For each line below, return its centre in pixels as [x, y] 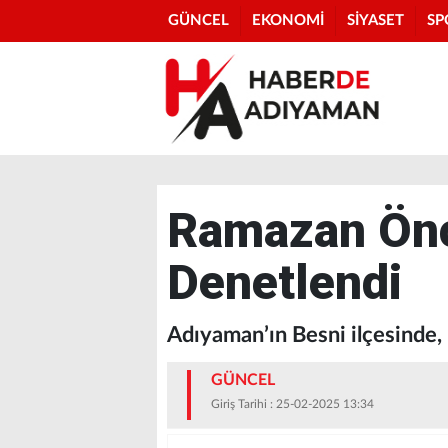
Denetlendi [284, 282]
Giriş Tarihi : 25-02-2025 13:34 [292, 404]
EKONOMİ [288, 20]
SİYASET [375, 20]
